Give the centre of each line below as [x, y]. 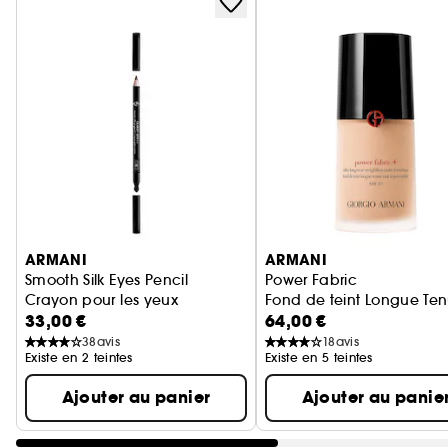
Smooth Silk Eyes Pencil [107, 280]
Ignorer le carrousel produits [121, 215]
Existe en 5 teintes [319, 357]
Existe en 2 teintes [79, 357]
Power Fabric [311, 280]
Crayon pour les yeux [101, 300]
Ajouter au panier [136, 397]
